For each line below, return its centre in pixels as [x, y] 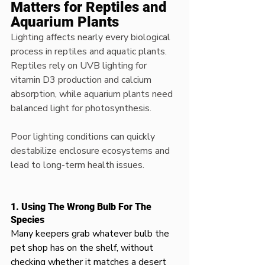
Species [28, 220]
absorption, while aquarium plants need [93, 94]
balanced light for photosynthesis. [81, 108]
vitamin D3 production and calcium [82, 80]
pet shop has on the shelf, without [83, 248]
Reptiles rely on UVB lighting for [80, 66]
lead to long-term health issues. [77, 165]
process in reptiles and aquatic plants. [90, 51]
